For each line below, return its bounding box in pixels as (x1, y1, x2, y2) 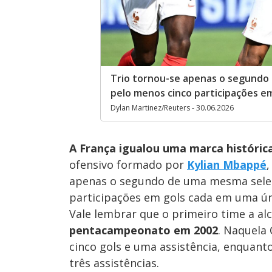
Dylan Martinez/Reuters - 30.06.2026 (110, 103, 234, 114)
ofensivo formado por (69, 157, 187, 172)
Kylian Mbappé (187, 157, 267, 172)
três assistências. (69, 256, 159, 271)
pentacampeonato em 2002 (69, 223, 218, 238)
